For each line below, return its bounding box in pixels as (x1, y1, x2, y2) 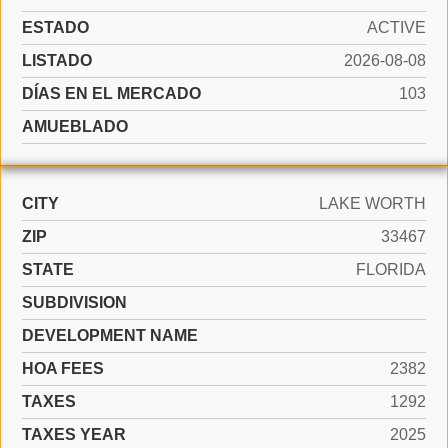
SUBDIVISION (22, 294, 127, 312)
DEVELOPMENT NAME (22, 327, 198, 345)
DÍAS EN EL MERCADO (22, 85, 201, 103)
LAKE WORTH (319, 195, 426, 213)
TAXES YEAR (22, 426, 126, 444)
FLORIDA (356, 261, 426, 279)
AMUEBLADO (22, 118, 128, 136)
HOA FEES (22, 360, 104, 378)
